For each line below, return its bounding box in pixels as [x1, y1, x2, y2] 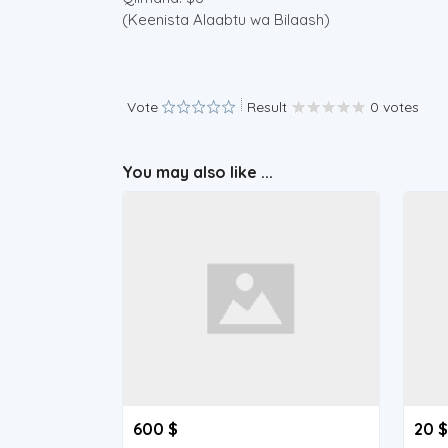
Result [247, 98, 287, 116]
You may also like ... [122, 162, 273, 182]
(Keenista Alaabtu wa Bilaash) [122, 10, 330, 29]
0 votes [370, 98, 419, 116]
